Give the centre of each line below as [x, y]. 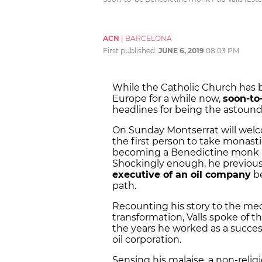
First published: [131, 51]
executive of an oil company [182, 175]
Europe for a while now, [168, 99]
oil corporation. [147, 240]
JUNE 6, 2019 [181, 51]
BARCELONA [149, 39]
